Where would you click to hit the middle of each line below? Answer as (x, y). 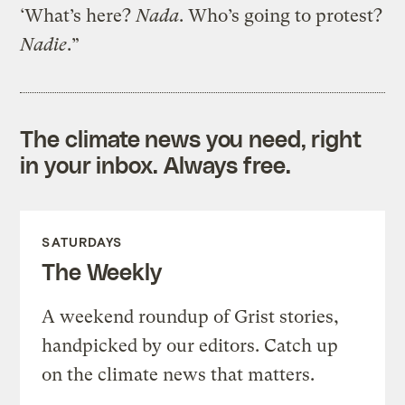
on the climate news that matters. (179, 374)
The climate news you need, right (191, 138)
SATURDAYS (82, 241)
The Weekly (102, 271)
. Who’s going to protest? (281, 15)
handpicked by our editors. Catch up (190, 345)
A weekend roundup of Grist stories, (191, 316)
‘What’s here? (78, 15)
